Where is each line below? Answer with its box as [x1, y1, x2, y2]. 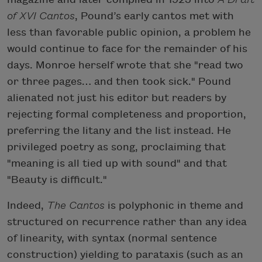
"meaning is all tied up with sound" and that [7, 157, 227, 169]
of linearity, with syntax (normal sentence [7, 232, 217, 244]
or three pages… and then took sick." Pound [7, 75, 231, 87]
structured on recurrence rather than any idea [7, 216, 247, 227]
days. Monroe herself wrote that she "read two [7, 59, 243, 71]
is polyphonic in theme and [105, 199, 243, 211]
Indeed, [7, 199, 47, 211]
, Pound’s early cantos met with [75, 10, 234, 22]
